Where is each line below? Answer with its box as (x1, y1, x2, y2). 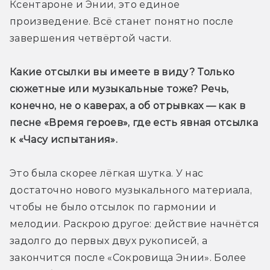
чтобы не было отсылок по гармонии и (10, 201, 217, 213)
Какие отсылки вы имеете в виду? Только (10, 66, 235, 78)
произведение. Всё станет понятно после (10, 15, 234, 27)
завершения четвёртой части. (10, 32, 172, 44)
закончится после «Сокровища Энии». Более (10, 251, 246, 263)
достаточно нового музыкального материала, (10, 184, 253, 196)
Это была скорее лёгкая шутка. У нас (10, 167, 204, 179)
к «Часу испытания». (10, 133, 121, 145)
